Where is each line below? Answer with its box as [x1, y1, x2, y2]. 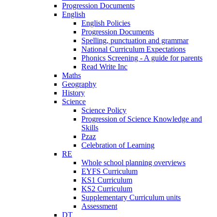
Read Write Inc [81, 62, 127, 71]
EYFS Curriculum [81, 167, 138, 175]
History [62, 88, 85, 97]
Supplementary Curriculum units [81, 193, 181, 201]
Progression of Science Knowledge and [81, 114, 202, 123]
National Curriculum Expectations [81, 45, 186, 53]
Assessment [81, 201, 117, 210]
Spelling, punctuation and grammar [81, 36, 188, 45]
